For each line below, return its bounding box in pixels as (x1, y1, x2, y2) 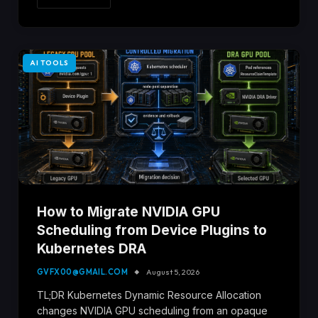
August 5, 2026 (146, 266, 200, 277)
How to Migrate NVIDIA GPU (37, 203, 220, 220)
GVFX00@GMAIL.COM (37, 266, 128, 277)
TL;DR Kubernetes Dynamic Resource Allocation (37, 288, 261, 301)
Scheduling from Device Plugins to (37, 221, 267, 238)
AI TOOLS (30, 58, 69, 68)
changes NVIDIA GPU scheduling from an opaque (37, 304, 268, 317)
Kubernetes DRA (37, 240, 146, 257)
